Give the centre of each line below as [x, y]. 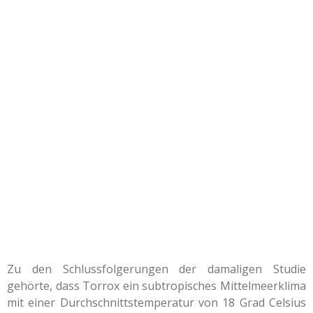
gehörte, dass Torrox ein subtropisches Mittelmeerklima [156, 286]
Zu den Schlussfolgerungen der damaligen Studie [156, 269]
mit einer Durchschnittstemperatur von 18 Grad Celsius [156, 303]
